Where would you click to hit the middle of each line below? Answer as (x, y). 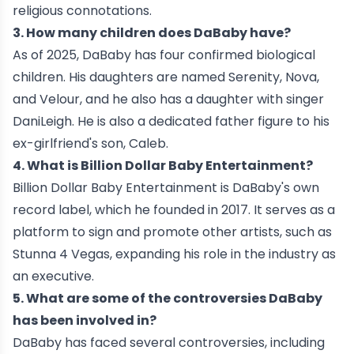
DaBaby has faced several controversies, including (169, 343)
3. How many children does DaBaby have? (152, 33)
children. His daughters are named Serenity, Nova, (166, 77)
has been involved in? (85, 321)
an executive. (53, 277)
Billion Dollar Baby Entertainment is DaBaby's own (166, 188)
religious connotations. (82, 11)
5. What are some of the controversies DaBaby (168, 299)
